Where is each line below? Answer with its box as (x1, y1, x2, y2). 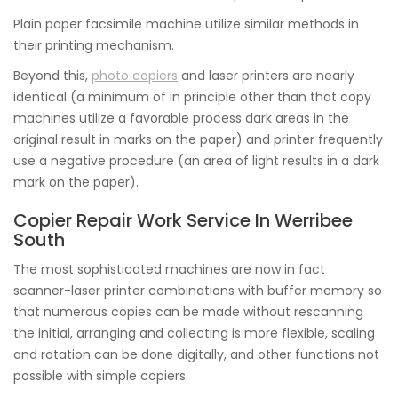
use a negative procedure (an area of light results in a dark (13, 152, 379, 170)
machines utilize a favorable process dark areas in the (13, 109, 349, 127)
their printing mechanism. (13, 36, 174, 54)
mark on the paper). (13, 173, 139, 191)
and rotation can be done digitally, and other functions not (13, 346, 379, 363)
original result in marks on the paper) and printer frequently (13, 131, 383, 148)
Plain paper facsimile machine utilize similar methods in (13, 15, 359, 33)
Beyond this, (13, 67, 92, 84)
